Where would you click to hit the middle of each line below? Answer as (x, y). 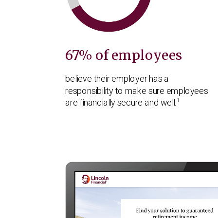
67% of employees (124, 55)
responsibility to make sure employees (137, 91)
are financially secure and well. (121, 103)
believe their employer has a (117, 79)
